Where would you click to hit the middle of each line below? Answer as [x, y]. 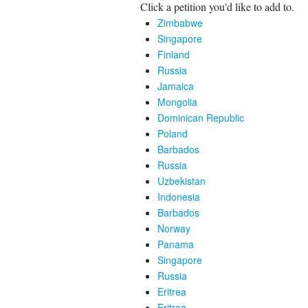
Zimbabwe [180, 23]
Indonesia [179, 197]
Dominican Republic [201, 118]
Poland [173, 133]
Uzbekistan [181, 181]
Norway [174, 228]
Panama [176, 244]
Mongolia [177, 102]
